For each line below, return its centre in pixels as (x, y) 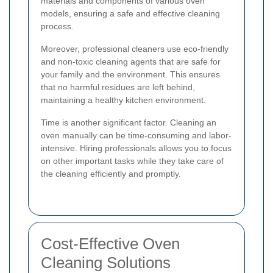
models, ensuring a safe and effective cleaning (130, 14)
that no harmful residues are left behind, (118, 87)
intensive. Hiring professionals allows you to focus (136, 148)
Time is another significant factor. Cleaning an (129, 123)
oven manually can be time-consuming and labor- (136, 136)
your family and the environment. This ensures (130, 75)
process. (57, 27)
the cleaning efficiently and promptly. (111, 174)
